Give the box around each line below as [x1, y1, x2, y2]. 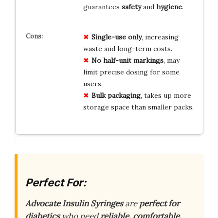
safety [121, 2, 141, 11]
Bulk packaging [91, 91, 141, 100]
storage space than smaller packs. [83, 102, 194, 111]
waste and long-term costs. [83, 44, 172, 53]
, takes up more [140, 91, 191, 100]
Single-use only [91, 32, 142, 41]
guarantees [83, 2, 122, 11]
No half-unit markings [91, 55, 163, 65]
